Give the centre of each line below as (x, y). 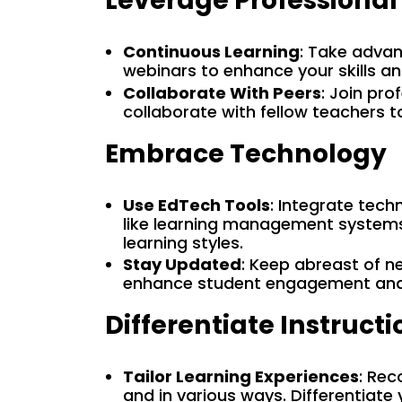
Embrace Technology (246, 153)
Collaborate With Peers (222, 92)
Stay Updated (182, 265)
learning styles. (183, 242)
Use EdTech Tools (197, 205)
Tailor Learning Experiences (241, 376)
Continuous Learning (211, 52)
